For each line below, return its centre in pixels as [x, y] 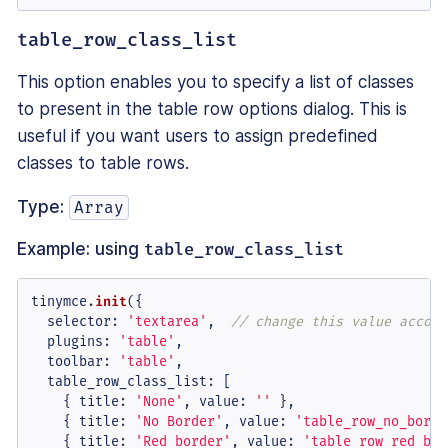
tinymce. [62, 302]
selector [78, 322]
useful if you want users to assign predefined [197, 136]
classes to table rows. [103, 163]
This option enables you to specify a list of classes [215, 82]
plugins [74, 342]
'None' [158, 402]
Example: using [80, 249]
